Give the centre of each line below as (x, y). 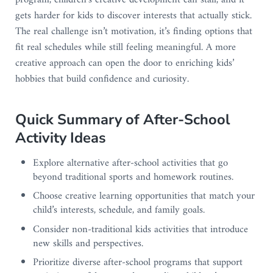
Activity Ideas (60, 138)
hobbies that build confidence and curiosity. (102, 80)
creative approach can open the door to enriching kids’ (124, 64)
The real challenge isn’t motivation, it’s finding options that (133, 32)
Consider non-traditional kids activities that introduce (141, 229)
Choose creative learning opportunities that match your (144, 197)
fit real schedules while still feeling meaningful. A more (125, 48)
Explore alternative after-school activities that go (131, 164)
